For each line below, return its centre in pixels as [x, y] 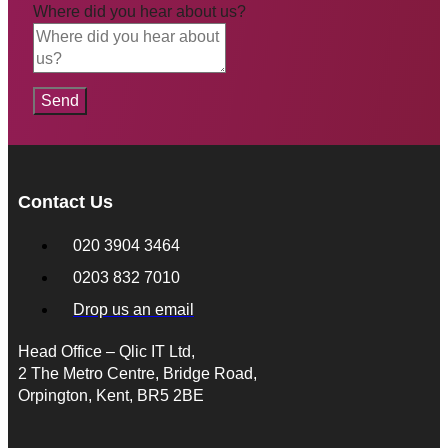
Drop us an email [133, 309]
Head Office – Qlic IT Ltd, [106, 351]
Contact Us [65, 201]
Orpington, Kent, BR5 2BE [111, 395]
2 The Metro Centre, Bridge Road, [137, 373]
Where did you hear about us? [139, 11]
